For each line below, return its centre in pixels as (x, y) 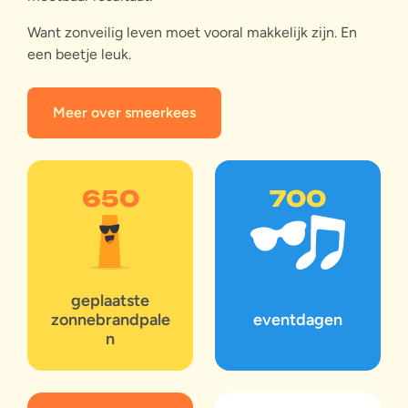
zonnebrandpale (110, 319)
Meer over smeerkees (124, 112)
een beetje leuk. (79, 54)
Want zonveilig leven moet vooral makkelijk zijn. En (192, 32)
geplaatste (110, 300)
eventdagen (298, 319)
